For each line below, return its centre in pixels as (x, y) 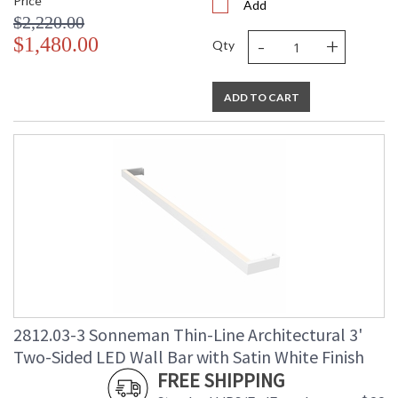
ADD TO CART (261, 98)
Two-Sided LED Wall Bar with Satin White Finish (189, 357)
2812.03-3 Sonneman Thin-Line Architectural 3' (188, 335)
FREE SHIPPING (221, 381)
